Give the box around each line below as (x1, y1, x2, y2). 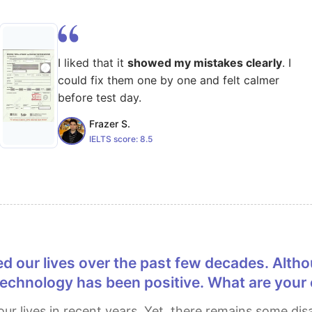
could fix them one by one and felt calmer (58, 73, 279, 87)
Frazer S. (89, 117, 130, 130)
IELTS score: (89, 133, 140, 144)
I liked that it (58, 56, 127, 70)
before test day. (58, 91, 141, 104)
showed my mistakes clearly (127, 56, 282, 70)
